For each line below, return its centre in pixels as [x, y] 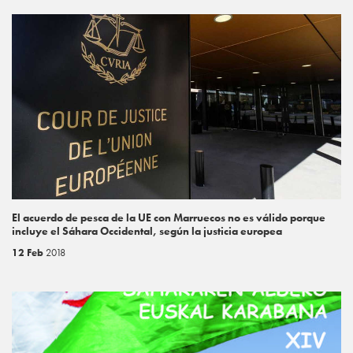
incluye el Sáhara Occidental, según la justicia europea [147, 230]
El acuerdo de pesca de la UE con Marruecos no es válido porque [169, 217]
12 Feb [29, 252]
